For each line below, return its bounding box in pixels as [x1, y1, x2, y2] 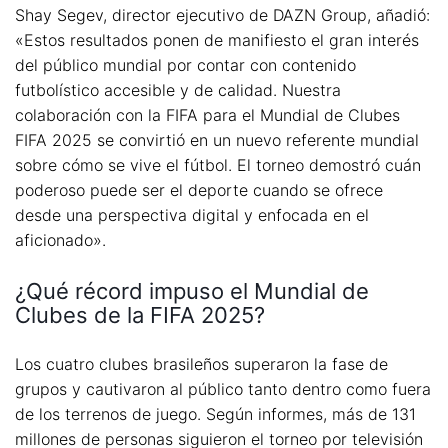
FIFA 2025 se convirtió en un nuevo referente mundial [15, 130, 419, 151]
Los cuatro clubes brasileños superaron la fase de [15, 353, 388, 374]
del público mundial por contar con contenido [15, 55, 356, 76]
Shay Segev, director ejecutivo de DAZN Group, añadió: [15, 5, 430, 26]
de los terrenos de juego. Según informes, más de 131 [15, 403, 416, 424]
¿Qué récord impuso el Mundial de [15, 277, 369, 304]
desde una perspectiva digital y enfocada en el [15, 205, 369, 226]
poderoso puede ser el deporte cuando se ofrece [15, 180, 383, 201]
